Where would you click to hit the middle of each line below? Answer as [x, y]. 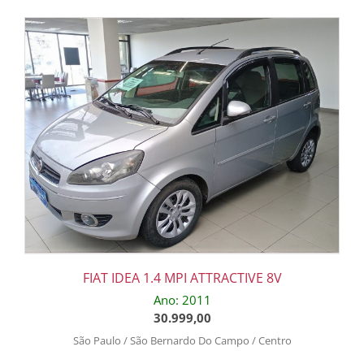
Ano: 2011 [182, 300]
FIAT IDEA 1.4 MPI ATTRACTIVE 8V [182, 278]
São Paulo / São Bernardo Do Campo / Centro [182, 341]
